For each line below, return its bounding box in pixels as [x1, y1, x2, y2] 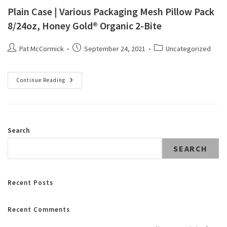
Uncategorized [166, 44, 211, 53]
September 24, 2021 [84, 44, 145, 53]
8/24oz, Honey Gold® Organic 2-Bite [8, 19, 162, 32]
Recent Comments [8, 205, 70, 214]
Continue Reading [16, 77, 65, 84]
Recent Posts [8, 178, 53, 187]
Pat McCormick [19, 44, 64, 53]
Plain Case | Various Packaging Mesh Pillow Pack [8, 5, 214, 18]
